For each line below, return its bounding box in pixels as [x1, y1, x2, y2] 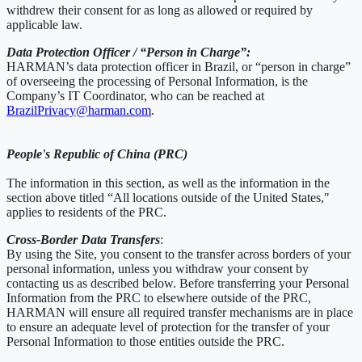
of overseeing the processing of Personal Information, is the [6, 74, 308, 88]
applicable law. [6, 17, 86, 32]
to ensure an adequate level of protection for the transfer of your [6, 319, 330, 334]
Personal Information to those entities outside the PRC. [6, 334, 288, 348]
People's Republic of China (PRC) [6, 146, 187, 161]
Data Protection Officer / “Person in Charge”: [6, 44, 257, 59]
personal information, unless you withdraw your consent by [6, 261, 309, 276]
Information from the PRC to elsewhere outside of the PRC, [6, 290, 311, 305]
